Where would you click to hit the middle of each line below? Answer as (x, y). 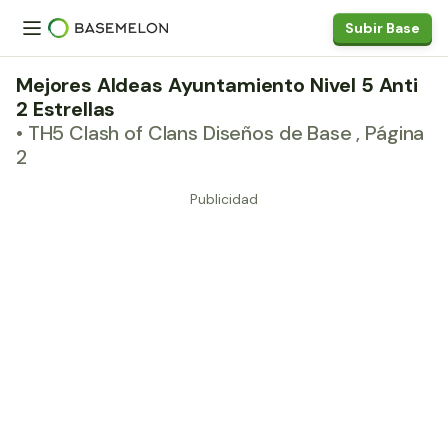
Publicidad (224, 199)
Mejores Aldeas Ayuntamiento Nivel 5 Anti (217, 85)
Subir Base (382, 28)
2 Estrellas (66, 109)
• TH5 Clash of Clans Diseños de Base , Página (220, 133)
